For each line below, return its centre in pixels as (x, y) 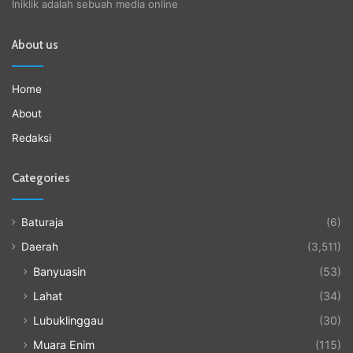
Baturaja (43, 222)
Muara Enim (64, 344)
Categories (41, 178)
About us (35, 45)
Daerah (40, 246)
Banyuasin (59, 271)
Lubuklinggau (68, 320)
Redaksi (32, 137)
